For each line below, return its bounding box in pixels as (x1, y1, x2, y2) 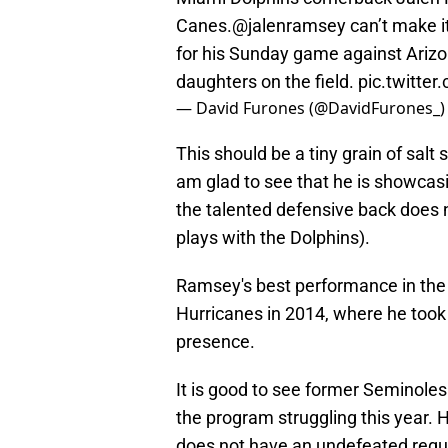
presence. (176, 331, 255, 353)
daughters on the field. (176, 71, 358, 93)
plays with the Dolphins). (176, 227, 370, 249)
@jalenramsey (232, 15, 346, 37)
